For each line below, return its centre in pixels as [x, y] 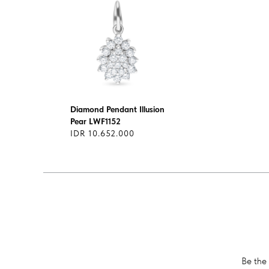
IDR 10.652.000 [102, 133]
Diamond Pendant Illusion [117, 109]
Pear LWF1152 [95, 121]
